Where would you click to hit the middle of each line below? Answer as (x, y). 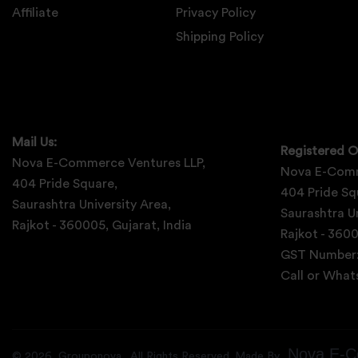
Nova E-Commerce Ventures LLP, (109, 163)
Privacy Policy (216, 13)
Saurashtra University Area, (91, 205)
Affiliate (35, 13)
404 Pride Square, (65, 184)
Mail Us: (34, 142)
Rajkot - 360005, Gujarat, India (102, 225)
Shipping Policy (220, 37)
